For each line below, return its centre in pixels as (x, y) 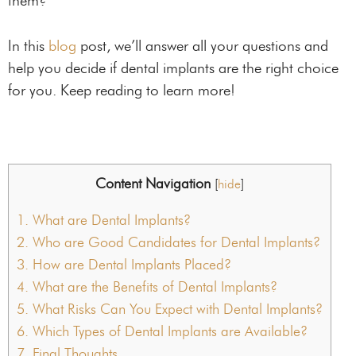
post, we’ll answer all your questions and (202, 45)
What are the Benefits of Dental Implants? (153, 287)
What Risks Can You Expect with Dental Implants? (176, 310)
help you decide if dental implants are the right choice (173, 68)
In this (28, 45)
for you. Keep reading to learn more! (122, 90)
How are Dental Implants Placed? (130, 265)
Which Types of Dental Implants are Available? (168, 332)
